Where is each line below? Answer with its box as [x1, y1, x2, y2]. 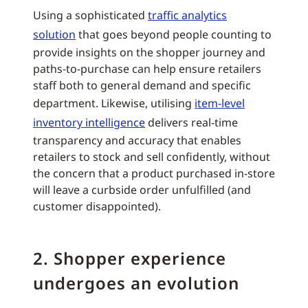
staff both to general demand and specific [33, 78, 251, 93]
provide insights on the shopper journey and [33, 45, 265, 60]
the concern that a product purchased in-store [33, 166, 275, 181]
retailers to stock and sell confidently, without [33, 149, 270, 164]
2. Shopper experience [33, 247, 226, 269]
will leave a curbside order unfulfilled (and [33, 182, 251, 197]
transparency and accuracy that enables [33, 133, 241, 148]
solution [33, 27, 76, 42]
